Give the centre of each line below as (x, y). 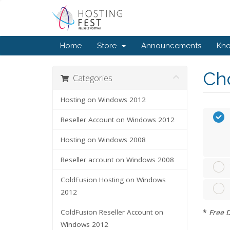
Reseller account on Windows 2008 (117, 160)
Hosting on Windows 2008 (103, 140)
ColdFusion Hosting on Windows (113, 180)
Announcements (171, 46)
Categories (91, 78)
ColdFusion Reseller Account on (112, 212)
